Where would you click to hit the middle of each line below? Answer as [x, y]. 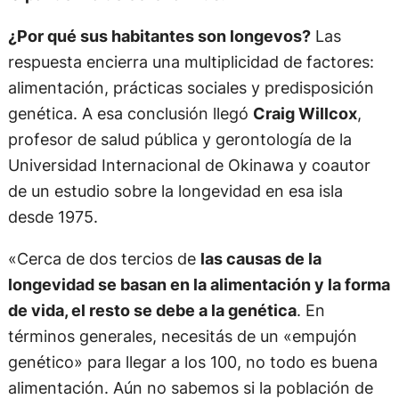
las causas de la [261, 259]
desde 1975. [53, 217]
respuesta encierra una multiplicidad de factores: [191, 62]
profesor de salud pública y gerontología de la [179, 139]
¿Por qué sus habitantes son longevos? [159, 36]
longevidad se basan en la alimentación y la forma [199, 285]
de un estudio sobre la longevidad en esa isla [175, 191]
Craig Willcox [305, 114]
